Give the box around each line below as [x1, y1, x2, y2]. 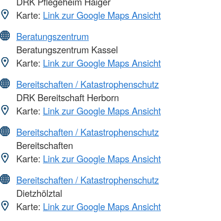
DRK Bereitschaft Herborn [14, 90, 119, 104]
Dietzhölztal [14, 186, 62, 199]
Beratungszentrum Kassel [14, 42, 118, 56]
